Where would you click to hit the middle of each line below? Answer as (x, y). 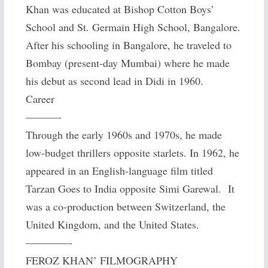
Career (40, 99)
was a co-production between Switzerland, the (125, 207)
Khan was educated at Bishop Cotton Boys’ (120, 9)
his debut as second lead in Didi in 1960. (114, 81)
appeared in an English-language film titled (119, 171)
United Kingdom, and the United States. (112, 225)
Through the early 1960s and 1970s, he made (124, 135)
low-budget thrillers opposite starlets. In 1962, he (132, 153)
